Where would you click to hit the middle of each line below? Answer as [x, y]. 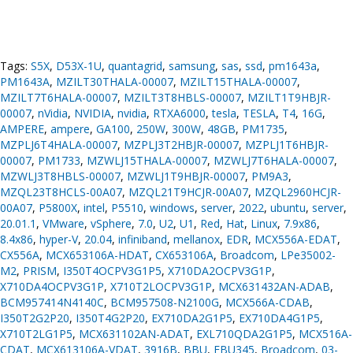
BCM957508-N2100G [165, 303]
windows [172, 208]
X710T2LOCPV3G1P [161, 287]
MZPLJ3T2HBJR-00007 [181, 145]
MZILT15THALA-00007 [238, 82]
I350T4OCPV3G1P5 [112, 271]
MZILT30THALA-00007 [115, 82]
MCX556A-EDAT [296, 240]
